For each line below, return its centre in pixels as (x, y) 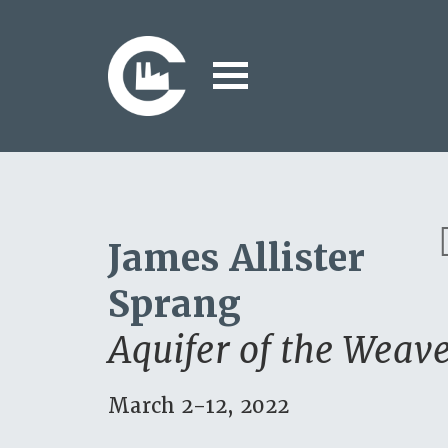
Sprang (174, 304)
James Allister (236, 258)
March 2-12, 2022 (198, 406)
